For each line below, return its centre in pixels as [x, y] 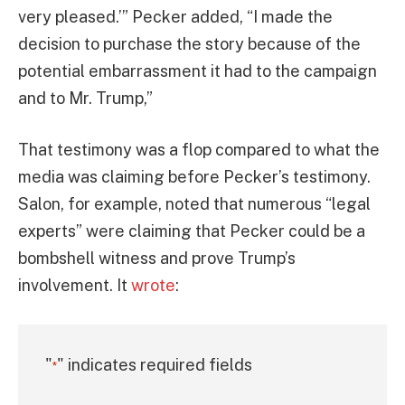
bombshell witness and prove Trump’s [157, 259]
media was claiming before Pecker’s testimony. [194, 177]
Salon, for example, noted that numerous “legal [194, 204]
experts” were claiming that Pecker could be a [192, 231]
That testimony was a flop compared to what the [199, 150]
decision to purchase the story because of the [189, 43]
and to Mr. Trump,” [85, 98]
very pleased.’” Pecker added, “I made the [175, 16]
